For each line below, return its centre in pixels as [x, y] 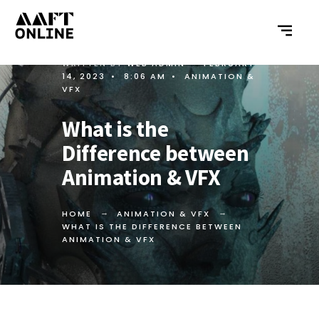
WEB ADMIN [156, 63]
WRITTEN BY [94, 63]
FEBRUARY [229, 63]
